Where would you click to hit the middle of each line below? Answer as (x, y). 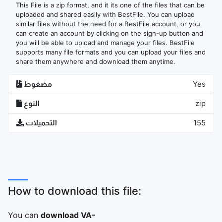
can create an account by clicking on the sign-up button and (110, 33)
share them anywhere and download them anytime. (96, 61)
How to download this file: (75, 191)
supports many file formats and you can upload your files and (111, 52)
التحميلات (41, 123)
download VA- (68, 215)
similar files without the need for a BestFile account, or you (108, 24)
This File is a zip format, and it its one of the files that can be (110, 5)
